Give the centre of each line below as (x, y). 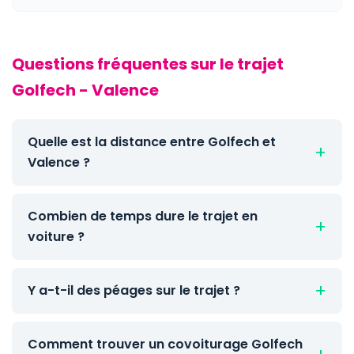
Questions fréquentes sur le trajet (148, 64)
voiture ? (56, 237)
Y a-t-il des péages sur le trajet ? (134, 290)
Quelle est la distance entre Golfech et (152, 142)
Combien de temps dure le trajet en (143, 216)
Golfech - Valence (85, 90)
